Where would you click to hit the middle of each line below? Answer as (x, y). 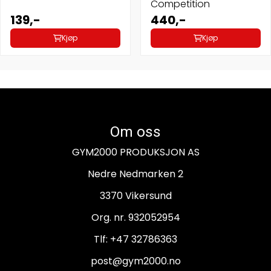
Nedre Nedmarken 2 (135, 174)
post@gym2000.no (135, 261)
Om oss (135, 132)
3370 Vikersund (135, 196)
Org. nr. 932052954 (135, 218)
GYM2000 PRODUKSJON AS (135, 152)
